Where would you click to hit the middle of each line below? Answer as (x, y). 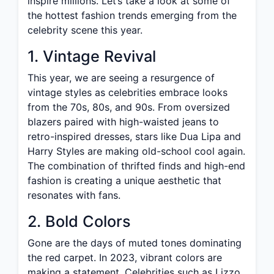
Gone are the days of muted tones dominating (135, 243)
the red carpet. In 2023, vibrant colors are (125, 257)
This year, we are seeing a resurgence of (121, 78)
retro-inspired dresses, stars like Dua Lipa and (134, 136)
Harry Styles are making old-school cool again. (136, 151)
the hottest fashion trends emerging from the (132, 15)
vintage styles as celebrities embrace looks (128, 92)
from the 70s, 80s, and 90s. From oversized (129, 107)
